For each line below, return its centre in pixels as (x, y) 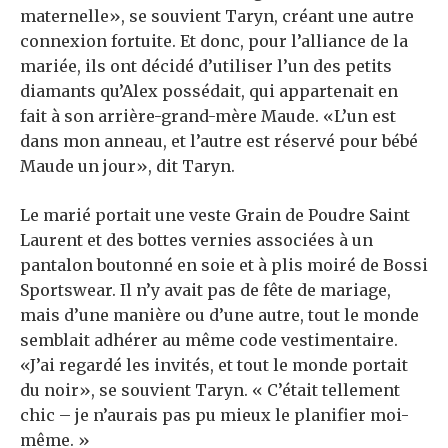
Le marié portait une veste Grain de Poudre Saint (215, 215)
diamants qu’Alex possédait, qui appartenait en (209, 91)
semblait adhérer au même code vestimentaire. (209, 340)
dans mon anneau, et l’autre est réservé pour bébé (219, 141)
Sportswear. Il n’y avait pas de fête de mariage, (205, 290)
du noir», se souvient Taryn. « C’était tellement (210, 390)
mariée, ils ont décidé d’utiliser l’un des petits (206, 66)
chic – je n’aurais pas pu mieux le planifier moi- (214, 415)
